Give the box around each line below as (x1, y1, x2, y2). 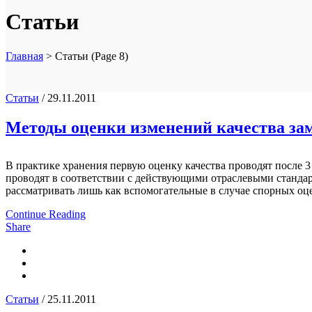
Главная (6, 49, 43, 62)
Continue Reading (6, 208, 86, 220)
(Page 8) (88, 49, 128, 62)
